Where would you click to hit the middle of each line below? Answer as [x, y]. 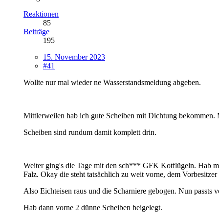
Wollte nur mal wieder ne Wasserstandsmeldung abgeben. [112, 82]
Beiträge [36, 31]
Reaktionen [41, 14]
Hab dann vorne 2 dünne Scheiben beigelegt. [93, 207]
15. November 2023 [74, 57]
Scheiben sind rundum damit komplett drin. [90, 132]
